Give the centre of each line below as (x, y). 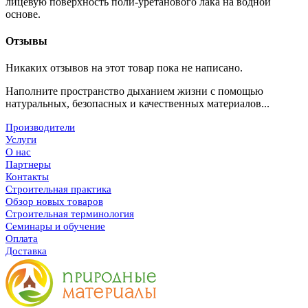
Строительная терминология (70, 214)
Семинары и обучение (55, 227)
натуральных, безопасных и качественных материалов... (137, 104)
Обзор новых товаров (54, 202)
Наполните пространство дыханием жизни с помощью (134, 91)
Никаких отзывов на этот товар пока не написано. (124, 68)
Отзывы (26, 41)
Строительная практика (58, 189)
